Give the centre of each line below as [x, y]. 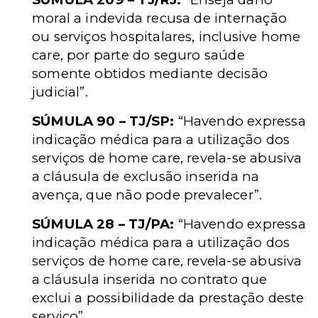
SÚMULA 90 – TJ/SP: [103, 121]
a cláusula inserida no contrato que [150, 279]
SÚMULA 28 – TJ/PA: [103, 224]
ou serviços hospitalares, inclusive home [166, 36]
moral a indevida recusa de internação [159, 18]
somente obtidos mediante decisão [150, 73]
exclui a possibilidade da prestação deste [168, 297]
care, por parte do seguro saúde [138, 55]
